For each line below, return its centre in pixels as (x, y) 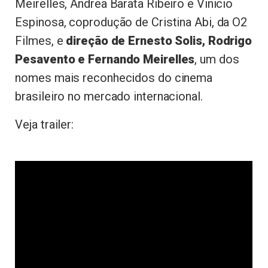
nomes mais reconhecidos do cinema (114, 78)
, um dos (217, 60)
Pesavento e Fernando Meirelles (105, 60)
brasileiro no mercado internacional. (109, 97)
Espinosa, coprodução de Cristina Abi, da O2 (131, 22)
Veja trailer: (45, 124)
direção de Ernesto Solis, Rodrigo (159, 41)
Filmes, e (41, 41)
